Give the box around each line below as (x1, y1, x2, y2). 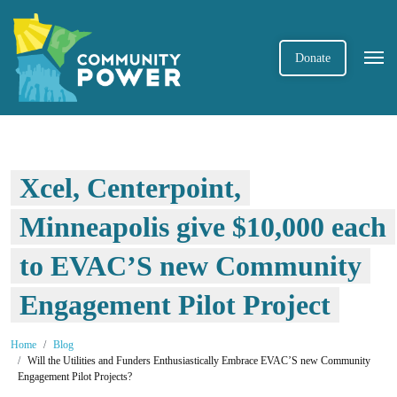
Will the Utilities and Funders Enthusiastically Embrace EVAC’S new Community (27, 354, 370, 367)
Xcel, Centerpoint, (19, 172, 241, 204)
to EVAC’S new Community (19, 250, 362, 282)
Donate (295, 51, 331, 65)
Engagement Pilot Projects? (18, 370, 132, 383)
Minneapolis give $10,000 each (19, 211, 386, 243)
